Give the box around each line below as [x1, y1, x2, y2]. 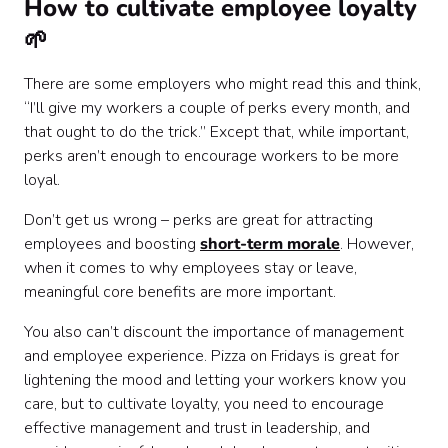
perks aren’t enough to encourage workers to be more [24, 145, 399, 167]
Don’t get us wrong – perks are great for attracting [24, 209, 373, 231]
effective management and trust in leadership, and [24, 417, 370, 439]
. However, [340, 233, 414, 255]
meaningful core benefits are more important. [24, 281, 340, 303]
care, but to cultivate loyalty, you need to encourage [24, 393, 384, 415]
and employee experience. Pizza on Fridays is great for [24, 345, 399, 367]
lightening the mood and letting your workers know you [24, 369, 406, 391]
